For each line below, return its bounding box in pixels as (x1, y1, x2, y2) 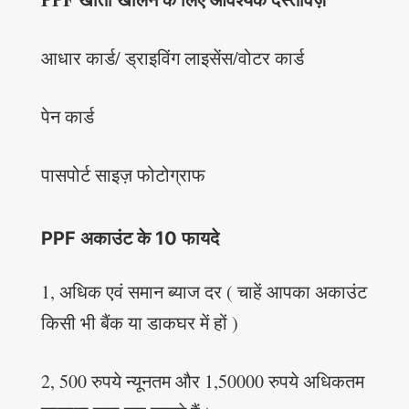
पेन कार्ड (40, 104, 94, 130)
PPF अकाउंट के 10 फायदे (40, 227, 219, 250)
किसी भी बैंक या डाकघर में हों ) (40, 310, 238, 336)
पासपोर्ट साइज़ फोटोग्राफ (40, 163, 205, 188)
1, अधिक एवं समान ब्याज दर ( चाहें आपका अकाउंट (40, 279, 367, 305)
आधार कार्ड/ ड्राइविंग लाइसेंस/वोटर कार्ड (40, 46, 304, 71)
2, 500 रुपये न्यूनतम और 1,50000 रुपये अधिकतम (40, 369, 364, 394)
